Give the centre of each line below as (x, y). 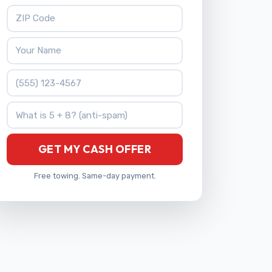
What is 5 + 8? (38, 108)
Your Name (31, 43)
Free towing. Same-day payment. (95, 175)
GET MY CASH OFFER (95, 149)
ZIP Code (26, 11)
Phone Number (40, 75)
